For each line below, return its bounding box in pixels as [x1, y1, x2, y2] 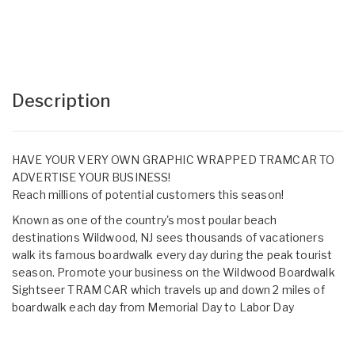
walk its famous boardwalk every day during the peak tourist [12, 247, 333, 261]
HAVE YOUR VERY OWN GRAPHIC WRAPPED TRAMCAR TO [12, 152, 335, 166]
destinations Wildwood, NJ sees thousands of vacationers [12, 230, 324, 244]
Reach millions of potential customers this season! [12, 187, 284, 201]
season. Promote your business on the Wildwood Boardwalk [12, 265, 335, 279]
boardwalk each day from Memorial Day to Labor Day [12, 300, 294, 314]
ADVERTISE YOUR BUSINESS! [12, 170, 171, 184]
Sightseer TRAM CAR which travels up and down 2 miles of [12, 282, 325, 296]
